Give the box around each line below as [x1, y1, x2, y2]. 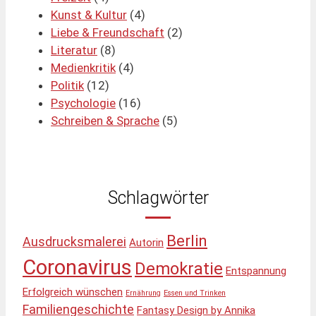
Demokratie [135, 258, 223, 279]
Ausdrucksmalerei [23, 233, 126, 249]
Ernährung [126, 288, 161, 298]
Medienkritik [51, 60, 116, 75]
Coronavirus [23, 255, 132, 279]
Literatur [51, 42, 97, 57]
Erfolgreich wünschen [23, 285, 123, 298]
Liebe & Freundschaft [51, 25, 164, 39]
